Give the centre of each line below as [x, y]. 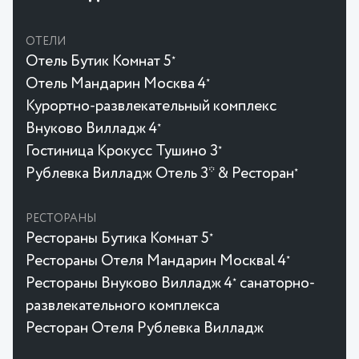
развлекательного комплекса [123, 306]
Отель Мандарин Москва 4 [116, 84]
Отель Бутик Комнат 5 [99, 61]
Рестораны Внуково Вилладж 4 [129, 283]
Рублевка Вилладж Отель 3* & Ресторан [160, 173]
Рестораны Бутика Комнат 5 [117, 238]
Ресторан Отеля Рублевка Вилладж [145, 328]
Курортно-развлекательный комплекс [151, 106]
